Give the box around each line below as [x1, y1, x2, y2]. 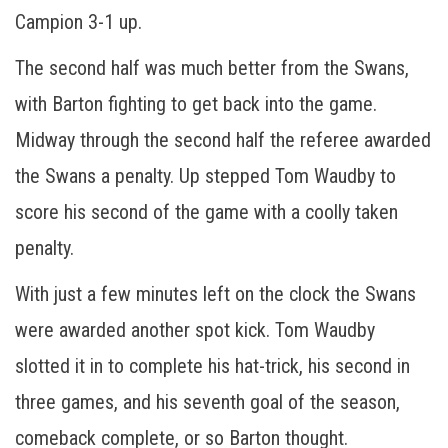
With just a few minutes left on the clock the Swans [15, 281, 416, 306]
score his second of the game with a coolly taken [15, 199, 398, 224]
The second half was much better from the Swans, [15, 55, 409, 80]
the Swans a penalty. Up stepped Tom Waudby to [15, 163, 396, 188]
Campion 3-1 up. [15, 9, 142, 34]
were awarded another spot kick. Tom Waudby [15, 317, 375, 342]
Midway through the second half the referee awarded [15, 127, 431, 152]
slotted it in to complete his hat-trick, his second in [15, 353, 410, 378]
